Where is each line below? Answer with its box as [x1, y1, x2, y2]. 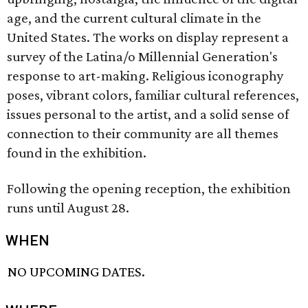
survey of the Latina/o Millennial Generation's [7, 48, 278, 65]
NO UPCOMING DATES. [8, 263, 146, 280]
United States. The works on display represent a [7, 29, 289, 45]
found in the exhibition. [7, 144, 146, 161]
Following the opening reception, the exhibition [7, 180, 291, 197]
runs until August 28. [7, 199, 129, 216]
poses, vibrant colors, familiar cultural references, [7, 87, 299, 103]
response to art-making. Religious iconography [7, 67, 284, 84]
